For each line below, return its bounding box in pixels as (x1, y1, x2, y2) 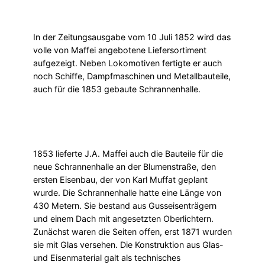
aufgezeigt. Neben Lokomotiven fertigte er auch (33, 58, 222, 69)
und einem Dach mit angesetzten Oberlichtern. (33, 214, 214, 224)
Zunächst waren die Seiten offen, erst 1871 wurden (33, 227, 232, 237)
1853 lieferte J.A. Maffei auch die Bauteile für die (33, 148, 223, 159)
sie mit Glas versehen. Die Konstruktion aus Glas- (33, 240, 224, 250)
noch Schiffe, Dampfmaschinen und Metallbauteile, (33, 71, 231, 82)
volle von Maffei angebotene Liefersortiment (33, 45, 206, 56)
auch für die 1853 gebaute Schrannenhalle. (33, 84, 201, 95)
